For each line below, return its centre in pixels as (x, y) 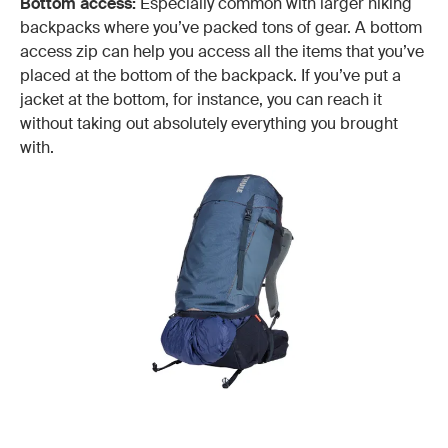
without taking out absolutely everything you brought (209, 124)
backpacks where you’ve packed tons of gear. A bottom (221, 28)
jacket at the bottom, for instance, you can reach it (201, 100)
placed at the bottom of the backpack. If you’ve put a (210, 76)
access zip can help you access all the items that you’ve (222, 52)
